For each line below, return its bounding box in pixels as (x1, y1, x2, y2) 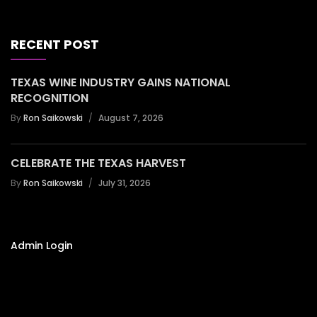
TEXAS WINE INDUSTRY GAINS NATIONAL (11, 74, 231, 91)
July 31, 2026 (98, 177, 151, 190)
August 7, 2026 (98, 112, 163, 125)
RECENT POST (11, 35, 99, 54)
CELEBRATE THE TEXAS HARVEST (11, 155, 186, 172)
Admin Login (11, 238, 73, 253)
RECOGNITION (11, 90, 88, 107)
